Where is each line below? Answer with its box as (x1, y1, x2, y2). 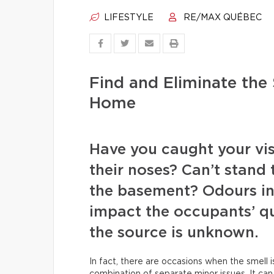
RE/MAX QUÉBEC (181, 13, 262, 22)
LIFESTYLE (102, 13, 154, 22)
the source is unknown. (89, 226, 259, 240)
